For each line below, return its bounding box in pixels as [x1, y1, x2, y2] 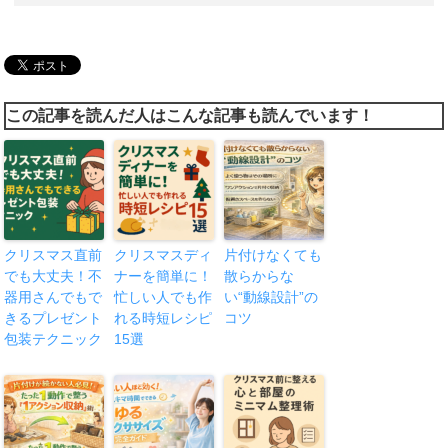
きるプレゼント [4, 309, 103, 326]
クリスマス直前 [4, 246, 103, 263]
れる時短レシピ [114, 309, 213, 326]
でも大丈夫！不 [4, 267, 103, 284]
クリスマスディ [114, 246, 213, 263]
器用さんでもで [4, 288, 103, 305]
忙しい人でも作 [114, 288, 213, 305]
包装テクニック [4, 330, 103, 347]
